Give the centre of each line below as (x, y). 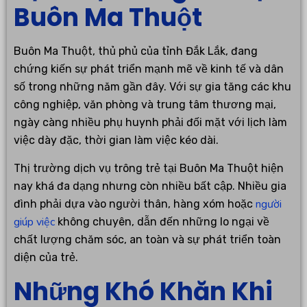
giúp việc (34, 222)
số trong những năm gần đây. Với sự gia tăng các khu (152, 87)
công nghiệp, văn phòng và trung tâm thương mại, (145, 105)
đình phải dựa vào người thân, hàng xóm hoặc (135, 204)
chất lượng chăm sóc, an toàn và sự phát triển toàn (147, 240)
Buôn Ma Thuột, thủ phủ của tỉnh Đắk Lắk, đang (136, 51)
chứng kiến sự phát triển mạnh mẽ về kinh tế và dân (149, 69)
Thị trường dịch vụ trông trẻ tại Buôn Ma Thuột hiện (149, 169)
